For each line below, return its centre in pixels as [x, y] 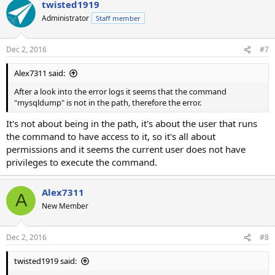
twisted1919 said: [45, 261]
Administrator [65, 18]
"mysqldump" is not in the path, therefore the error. [108, 103]
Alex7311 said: [40, 73]
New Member [65, 206]
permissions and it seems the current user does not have [126, 149]
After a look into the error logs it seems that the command [120, 91]
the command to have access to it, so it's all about [111, 136]
